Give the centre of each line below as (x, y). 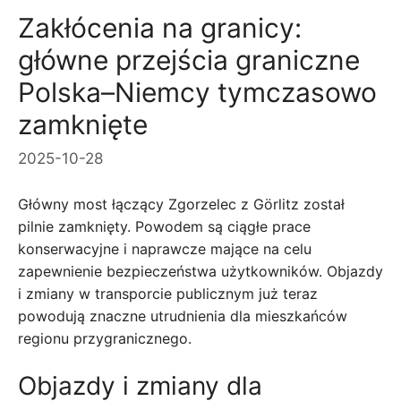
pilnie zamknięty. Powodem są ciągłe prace (164, 226)
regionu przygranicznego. (105, 338)
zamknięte (83, 124)
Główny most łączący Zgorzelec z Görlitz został (181, 204)
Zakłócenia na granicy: (160, 27)
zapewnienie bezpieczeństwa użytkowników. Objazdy (200, 271)
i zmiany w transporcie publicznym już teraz (168, 293)
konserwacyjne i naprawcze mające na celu (165, 248)
